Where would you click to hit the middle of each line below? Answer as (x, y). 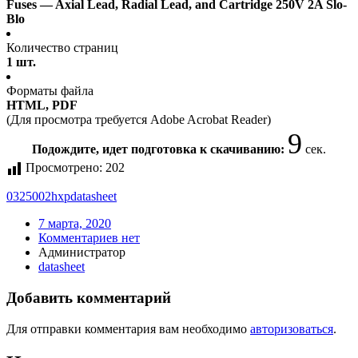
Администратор (82, 253)
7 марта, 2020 (75, 224)
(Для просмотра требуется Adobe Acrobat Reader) (139, 120)
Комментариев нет (89, 238)
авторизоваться (292, 328)
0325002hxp (38, 197)
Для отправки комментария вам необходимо (128, 328)
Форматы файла (50, 91)
